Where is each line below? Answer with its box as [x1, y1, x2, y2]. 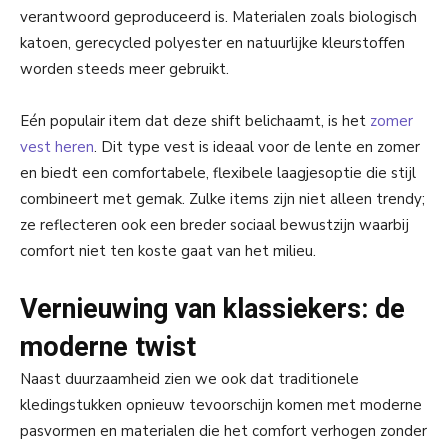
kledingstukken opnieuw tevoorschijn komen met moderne [20, 395, 422, 416]
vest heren [20, 137, 94, 158]
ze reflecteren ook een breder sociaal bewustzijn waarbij [20, 215, 409, 236]
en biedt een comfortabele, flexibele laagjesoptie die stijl [20, 163, 416, 184]
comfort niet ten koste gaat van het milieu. [20, 241, 316, 262]
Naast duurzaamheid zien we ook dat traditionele [20, 369, 359, 390]
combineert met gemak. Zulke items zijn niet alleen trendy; [20, 189, 425, 210]
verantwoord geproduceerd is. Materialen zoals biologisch [20, 7, 417, 28]
